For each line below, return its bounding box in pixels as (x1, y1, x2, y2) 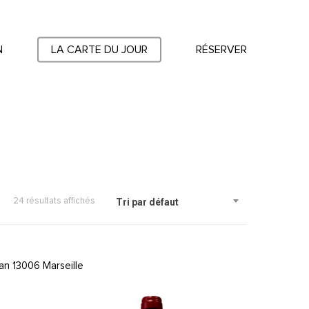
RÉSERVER (196, 44, 247, 55)
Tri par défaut (116, 197, 179, 208)
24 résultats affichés (13, 197, 95, 206)
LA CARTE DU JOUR (51, 44, 148, 55)
